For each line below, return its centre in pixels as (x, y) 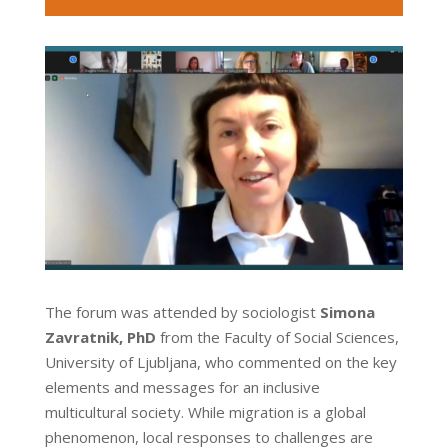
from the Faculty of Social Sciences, (277, 336)
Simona (347, 311)
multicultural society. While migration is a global (205, 411)
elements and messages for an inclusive (182, 386)
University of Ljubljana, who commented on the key (220, 361)
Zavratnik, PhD (100, 336)
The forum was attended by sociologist (182, 311)
